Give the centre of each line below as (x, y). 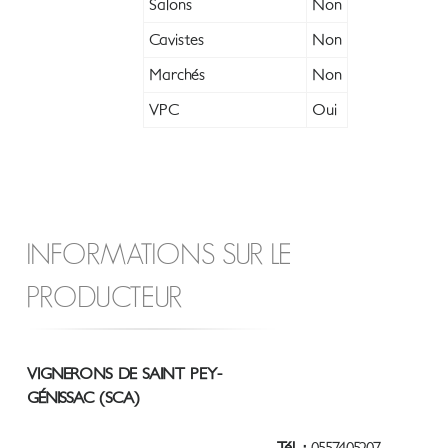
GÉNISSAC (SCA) (83, 398)
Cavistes (176, 40)
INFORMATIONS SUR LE (159, 256)
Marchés (177, 75)
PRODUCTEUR (104, 299)
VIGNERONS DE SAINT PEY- (124, 374)
